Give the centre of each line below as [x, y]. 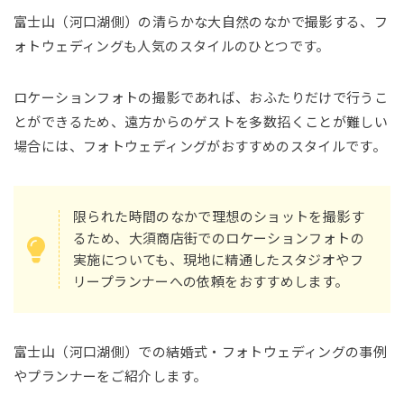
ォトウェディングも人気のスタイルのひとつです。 [172, 47]
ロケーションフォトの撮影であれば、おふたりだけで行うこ [201, 98]
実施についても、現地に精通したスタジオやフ [218, 260]
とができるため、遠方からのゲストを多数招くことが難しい [201, 123]
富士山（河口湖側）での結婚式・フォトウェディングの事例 [201, 353]
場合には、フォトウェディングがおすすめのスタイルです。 [200, 147]
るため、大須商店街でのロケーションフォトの [219, 238]
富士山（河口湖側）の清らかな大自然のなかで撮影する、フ [201, 23]
